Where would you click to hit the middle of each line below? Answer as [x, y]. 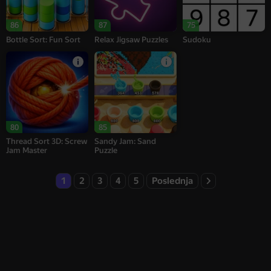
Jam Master [27, 151]
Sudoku [197, 39]
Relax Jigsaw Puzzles [132, 39]
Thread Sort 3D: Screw [47, 142]
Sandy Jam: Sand [126, 142]
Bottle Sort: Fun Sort [43, 39]
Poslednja [172, 181]
